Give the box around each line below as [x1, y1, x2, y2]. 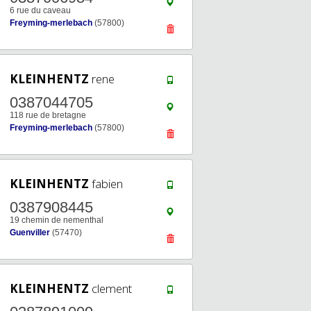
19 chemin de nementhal [10, 215, 103, 225]
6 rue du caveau [10, 6, 71, 15]
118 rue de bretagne [10, 110, 86, 120]
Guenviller [10, 228, 50, 237]
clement [89, 280, 132, 296]
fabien [89, 176, 123, 192]
